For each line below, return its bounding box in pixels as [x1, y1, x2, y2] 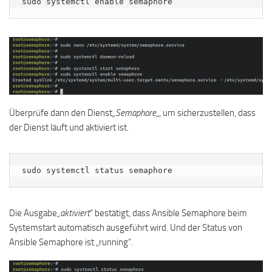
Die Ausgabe [9, 208, 57, 219]
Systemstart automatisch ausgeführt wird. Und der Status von [9, 222, 242, 234]
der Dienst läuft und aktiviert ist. [9, 122, 129, 134]
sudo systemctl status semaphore [22, 166, 172, 175]
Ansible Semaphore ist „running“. [9, 237, 133, 248]
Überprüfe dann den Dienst [9, 107, 112, 119]
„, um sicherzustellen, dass [156, 107, 256, 119]
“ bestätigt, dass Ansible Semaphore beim [90, 208, 247, 219]
